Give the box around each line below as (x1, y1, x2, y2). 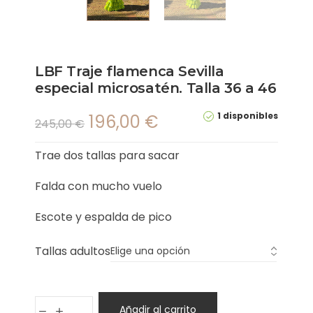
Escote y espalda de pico (35, 208, 172, 225)
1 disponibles (217, 109, 278, 122)
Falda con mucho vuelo (35, 177, 162, 194)
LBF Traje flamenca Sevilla (35, 62, 224, 80)
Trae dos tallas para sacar (35, 147, 180, 163)
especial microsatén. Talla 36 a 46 (35, 79, 277, 96)
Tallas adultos (35, 242, 110, 259)
